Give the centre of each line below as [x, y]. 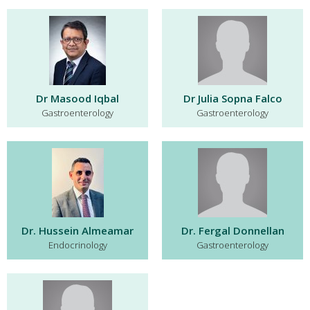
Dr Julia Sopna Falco [232, 98]
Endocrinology [77, 245]
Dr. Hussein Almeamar [77, 230]
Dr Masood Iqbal [77, 98]
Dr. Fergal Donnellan [232, 230]
